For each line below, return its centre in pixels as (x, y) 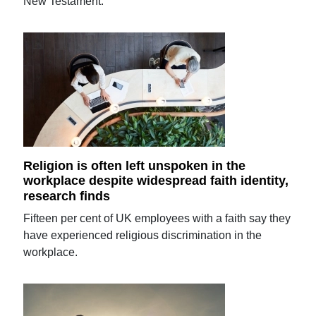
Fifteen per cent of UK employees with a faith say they (157, 218)
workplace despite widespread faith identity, (156, 181)
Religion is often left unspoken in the (135, 165)
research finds (67, 196)
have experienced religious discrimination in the (143, 235)
